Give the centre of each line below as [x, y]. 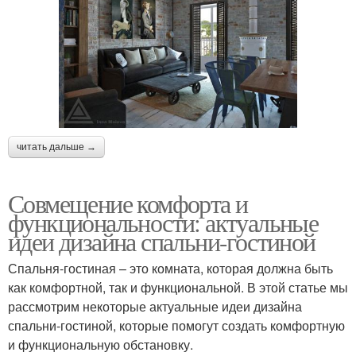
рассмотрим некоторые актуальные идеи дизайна [155, 307]
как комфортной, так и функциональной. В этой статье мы [178, 288]
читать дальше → [56, 147]
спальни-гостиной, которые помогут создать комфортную [176, 326]
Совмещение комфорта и [128, 203]
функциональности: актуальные [163, 222]
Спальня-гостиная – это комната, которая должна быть [170, 269]
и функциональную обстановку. [101, 345]
